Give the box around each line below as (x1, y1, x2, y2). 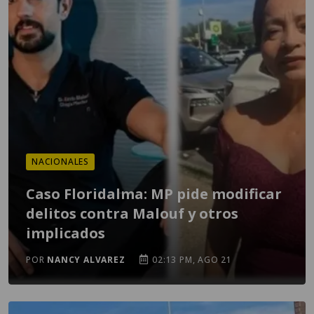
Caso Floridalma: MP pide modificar (26, 184, 282, 203)
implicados (26, 224, 105, 243)
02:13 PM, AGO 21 (149, 254, 233, 266)
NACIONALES (32, 156, 89, 168)
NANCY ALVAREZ (47, 254, 125, 266)
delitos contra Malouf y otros (26, 204, 238, 223)
